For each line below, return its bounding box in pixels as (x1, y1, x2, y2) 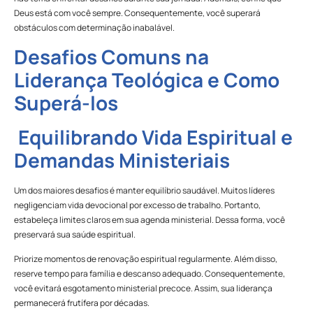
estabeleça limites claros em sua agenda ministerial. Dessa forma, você (14, 213, 285, 226)
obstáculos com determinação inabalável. (14, 22, 175, 34)
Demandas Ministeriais (14, 146, 230, 173)
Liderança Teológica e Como (14, 66, 279, 93)
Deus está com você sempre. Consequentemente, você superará (14, 7, 261, 20)
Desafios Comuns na (14, 43, 209, 70)
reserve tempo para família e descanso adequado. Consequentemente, (14, 267, 285, 279)
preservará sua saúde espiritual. (14, 228, 136, 240)
